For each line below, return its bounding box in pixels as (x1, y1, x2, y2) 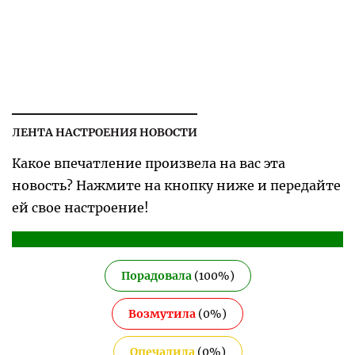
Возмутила (128, 307, 196, 322)
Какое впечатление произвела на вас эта (12, 155, 285, 172)
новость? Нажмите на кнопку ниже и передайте (12, 177, 341, 194)
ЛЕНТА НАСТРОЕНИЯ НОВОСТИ (12, 125, 197, 140)
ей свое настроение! (12, 200, 149, 216)
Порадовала (120, 269, 192, 284)
